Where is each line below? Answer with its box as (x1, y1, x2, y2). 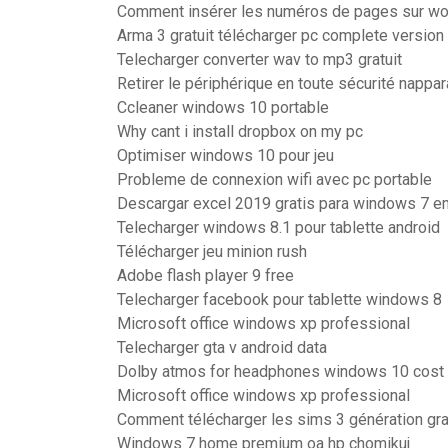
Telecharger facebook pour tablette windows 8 (117, 290, 442, 309)
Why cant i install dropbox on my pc (117, 122, 363, 141)
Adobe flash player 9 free (117, 266, 294, 285)
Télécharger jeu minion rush (117, 242, 307, 261)
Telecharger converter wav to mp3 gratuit (117, 50, 402, 69)
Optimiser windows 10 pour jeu (117, 146, 334, 165)
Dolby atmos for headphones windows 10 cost (117, 362, 444, 381)
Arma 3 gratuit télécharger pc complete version (117, 26, 444, 45)
